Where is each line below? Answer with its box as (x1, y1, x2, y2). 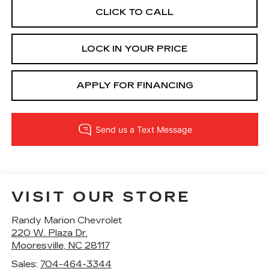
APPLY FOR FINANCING (76, 80, 193, 91)
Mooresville (11, 240, 64, 251)
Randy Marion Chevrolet (11, 214, 122, 226)
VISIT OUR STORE (11, 188, 191, 205)
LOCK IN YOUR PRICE (81, 43, 188, 55)
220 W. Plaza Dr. (11, 227, 88, 238)
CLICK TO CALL (95, 7, 174, 18)
